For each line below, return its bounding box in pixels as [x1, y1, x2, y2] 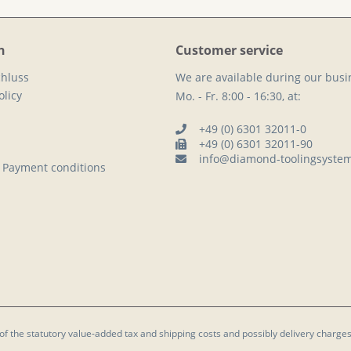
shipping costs [158, 326, 221, 340]
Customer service [175, 41, 283, 59]
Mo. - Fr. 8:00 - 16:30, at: [175, 88, 301, 103]
